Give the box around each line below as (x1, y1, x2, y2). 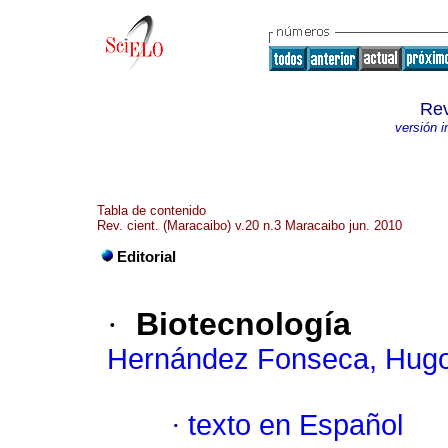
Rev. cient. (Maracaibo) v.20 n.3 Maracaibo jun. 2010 (97, 218, 402, 233)
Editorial (117, 249, 176, 266)
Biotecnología (136, 306, 351, 343)
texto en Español (188, 409, 403, 442)
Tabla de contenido (97, 203, 206, 218)
